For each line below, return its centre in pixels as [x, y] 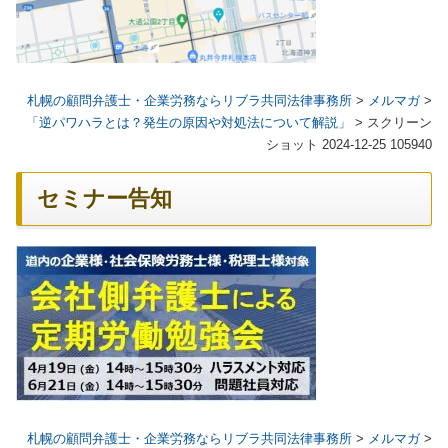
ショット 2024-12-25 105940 [349, 145]
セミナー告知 [104, 199]
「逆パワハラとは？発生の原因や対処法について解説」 [188, 123]
